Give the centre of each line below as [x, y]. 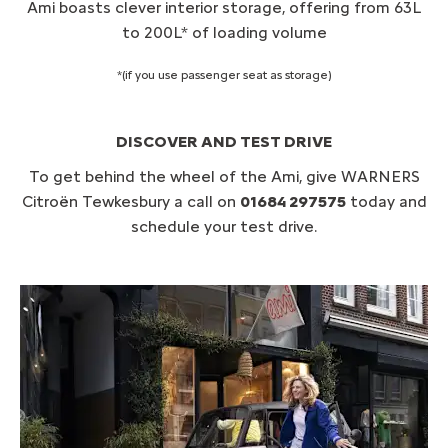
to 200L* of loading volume [224, 32]
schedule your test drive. [224, 227]
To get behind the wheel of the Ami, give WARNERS [224, 177]
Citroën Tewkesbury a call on [130, 202]
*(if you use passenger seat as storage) [224, 75]
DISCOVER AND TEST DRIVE [224, 141]
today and [386, 202]
